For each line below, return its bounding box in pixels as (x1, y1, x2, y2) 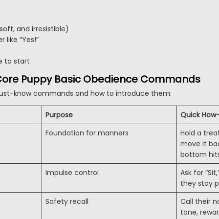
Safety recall (45, 197, 88, 207)
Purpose (45, 110, 73, 120)
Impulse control (45, 168, 99, 178)
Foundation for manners (45, 128, 129, 138)
